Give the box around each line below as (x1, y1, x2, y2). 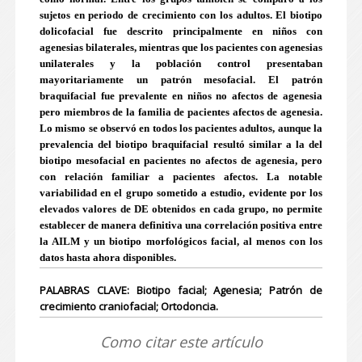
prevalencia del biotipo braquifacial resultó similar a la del (40, 138, 322, 150)
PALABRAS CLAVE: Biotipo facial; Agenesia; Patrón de (40, 283, 322, 297)
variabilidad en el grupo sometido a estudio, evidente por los (40, 187, 322, 199)
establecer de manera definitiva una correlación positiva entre (40, 219, 322, 231)
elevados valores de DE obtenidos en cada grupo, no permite (40, 203, 322, 215)
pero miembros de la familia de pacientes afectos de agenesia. (40, 106, 322, 118)
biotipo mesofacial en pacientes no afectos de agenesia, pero (40, 154, 322, 166)
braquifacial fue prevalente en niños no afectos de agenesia (40, 90, 322, 102)
